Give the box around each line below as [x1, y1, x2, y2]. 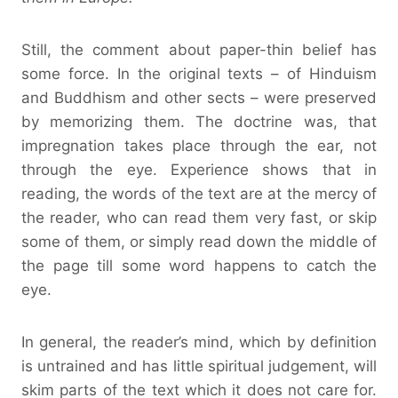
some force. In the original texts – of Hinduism [21, 64, 377, 83]
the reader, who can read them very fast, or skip [21, 208, 377, 227]
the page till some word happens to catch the [21, 256, 377, 275]
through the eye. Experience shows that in [21, 160, 377, 179]
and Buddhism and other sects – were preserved [21, 88, 377, 107]
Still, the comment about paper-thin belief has [21, 40, 377, 59]
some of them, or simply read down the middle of [21, 232, 377, 251]
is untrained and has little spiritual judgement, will [21, 356, 377, 375]
